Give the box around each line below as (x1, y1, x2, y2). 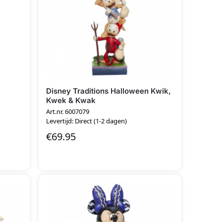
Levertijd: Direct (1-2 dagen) (46, 116, 127, 126)
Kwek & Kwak (46, 95, 96, 105)
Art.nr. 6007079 (46, 107, 90, 116)
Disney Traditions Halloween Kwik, (46, 86, 171, 96)
